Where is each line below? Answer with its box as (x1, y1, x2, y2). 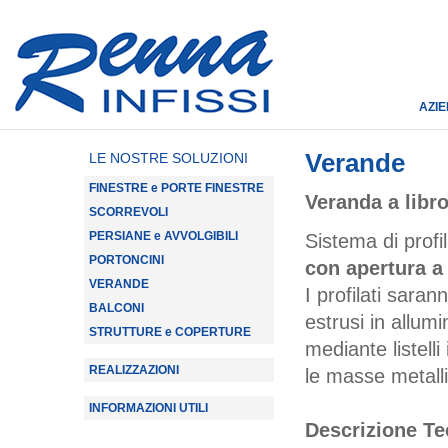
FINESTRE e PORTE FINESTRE (89, 181, 264, 195)
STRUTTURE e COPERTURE (89, 325, 251, 339)
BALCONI (89, 301, 144, 315)
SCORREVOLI (89, 205, 168, 219)
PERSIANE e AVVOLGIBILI (89, 229, 238, 243)
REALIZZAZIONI (89, 363, 179, 377)
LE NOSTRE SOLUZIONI (89, 150, 248, 166)
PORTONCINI (89, 253, 164, 267)
